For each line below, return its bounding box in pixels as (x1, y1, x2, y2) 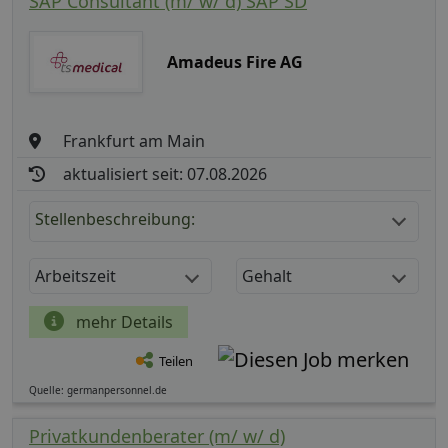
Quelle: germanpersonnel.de (29, 382, 167, 397)
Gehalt (242, 264, 292, 287)
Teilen (159, 352, 193, 371)
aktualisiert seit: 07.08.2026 (63, 162, 268, 185)
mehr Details (72, 310, 173, 333)
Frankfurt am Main (63, 129, 206, 152)
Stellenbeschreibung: (35, 207, 195, 230)
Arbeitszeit (35, 264, 116, 287)
